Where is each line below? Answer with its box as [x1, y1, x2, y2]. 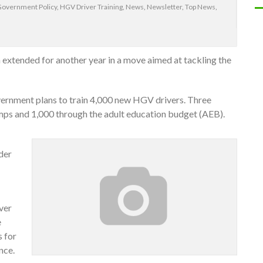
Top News [185, 2, 215, 12]
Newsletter [147, 2, 182, 12]
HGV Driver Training [60, 2, 123, 12]
